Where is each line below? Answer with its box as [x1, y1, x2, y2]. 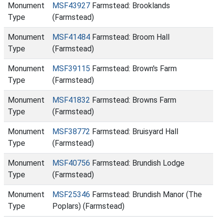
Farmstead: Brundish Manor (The [90, 190, 202, 199]
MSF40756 [52, 158, 90, 168]
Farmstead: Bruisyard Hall [90, 127, 178, 136]
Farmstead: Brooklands [90, 1, 170, 10]
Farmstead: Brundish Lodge [90, 158, 185, 168]
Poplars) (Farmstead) [52, 201, 124, 211]
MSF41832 [52, 95, 90, 105]
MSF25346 [52, 190, 90, 199]
